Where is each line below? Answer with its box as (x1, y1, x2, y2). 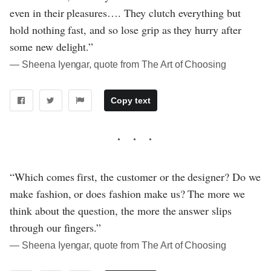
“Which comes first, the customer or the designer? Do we (10, 169, 261, 184)
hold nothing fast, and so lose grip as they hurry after (10, 22, 241, 37)
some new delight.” (10, 39, 94, 54)
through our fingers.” (10, 220, 102, 235)
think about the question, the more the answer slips (10, 203, 232, 218)
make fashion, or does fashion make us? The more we (10, 186, 246, 201)
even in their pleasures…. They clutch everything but (10, 5, 241, 20)
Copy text (110, 95, 151, 105)
